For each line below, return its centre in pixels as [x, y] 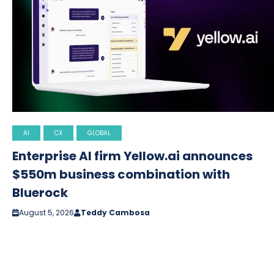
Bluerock [40, 192]
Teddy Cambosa [115, 212]
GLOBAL [99, 133]
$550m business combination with [121, 174]
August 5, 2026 [46, 212]
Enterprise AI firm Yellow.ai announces [132, 156]
